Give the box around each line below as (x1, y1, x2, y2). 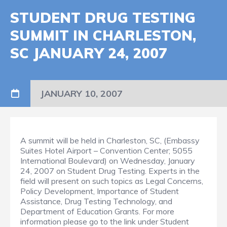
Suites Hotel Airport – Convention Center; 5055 (20, 145, 193, 156)
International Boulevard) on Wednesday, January (20, 156, 195, 166)
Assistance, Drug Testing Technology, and (20, 196, 172, 207)
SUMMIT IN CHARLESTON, (10, 26, 196, 45)
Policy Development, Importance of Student (20, 186, 179, 197)
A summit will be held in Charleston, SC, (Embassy (20, 135, 200, 146)
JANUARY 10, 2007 (41, 88, 123, 100)
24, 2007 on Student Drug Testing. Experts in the (20, 166, 200, 176)
